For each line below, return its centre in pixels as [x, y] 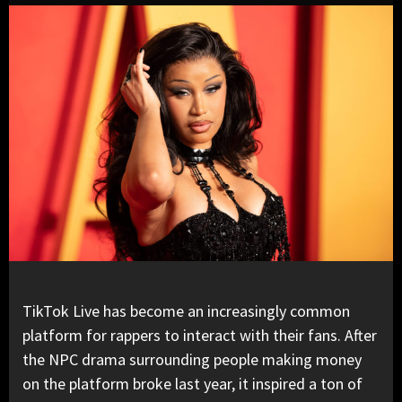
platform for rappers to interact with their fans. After [200, 336]
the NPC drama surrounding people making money [192, 360]
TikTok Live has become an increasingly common [186, 311]
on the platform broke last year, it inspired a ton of [192, 384]
